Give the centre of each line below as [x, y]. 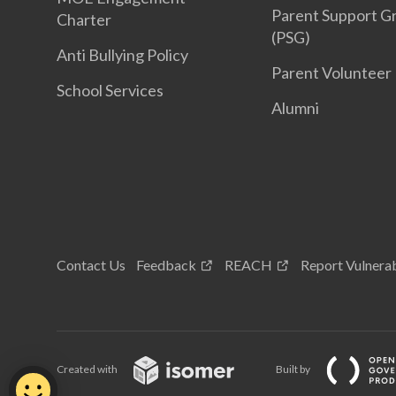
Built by [294, 369]
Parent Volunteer [332, 72]
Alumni [296, 108]
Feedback [166, 265]
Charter [84, 19]
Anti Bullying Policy [122, 55]
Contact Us [91, 265]
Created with [88, 369]
